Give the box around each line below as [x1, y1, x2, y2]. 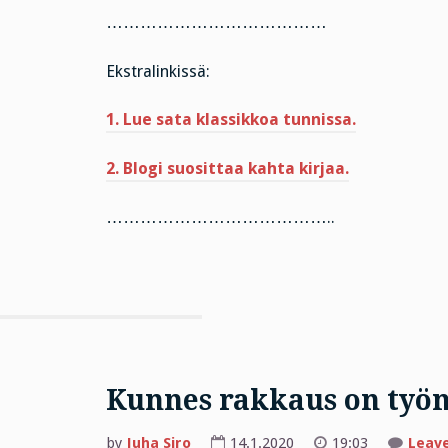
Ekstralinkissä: [105, 61, 210, 81]
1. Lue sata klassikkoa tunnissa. [105, 110, 356, 130]
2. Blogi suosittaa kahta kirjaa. [105, 159, 349, 179]
